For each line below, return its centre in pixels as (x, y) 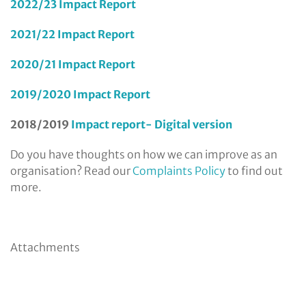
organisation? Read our (71, 170)
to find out (254, 170)
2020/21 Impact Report (73, 64)
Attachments (45, 247)
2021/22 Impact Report (72, 34)
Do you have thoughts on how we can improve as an (144, 154)
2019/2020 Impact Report (80, 94)
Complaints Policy (179, 170)
